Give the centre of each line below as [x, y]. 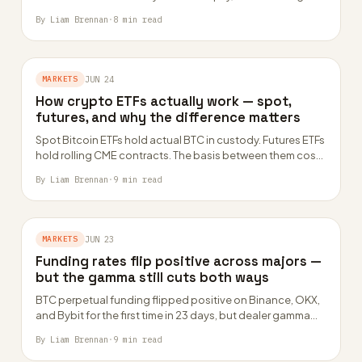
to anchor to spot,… [84, 11]
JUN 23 [99, 239]
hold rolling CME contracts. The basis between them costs [181, 155]
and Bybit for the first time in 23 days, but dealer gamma [173, 315]
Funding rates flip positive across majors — [179, 261]
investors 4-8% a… [83, 170]
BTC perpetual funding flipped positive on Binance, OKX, [178, 300]
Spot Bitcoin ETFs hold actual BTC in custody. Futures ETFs [180, 140]
